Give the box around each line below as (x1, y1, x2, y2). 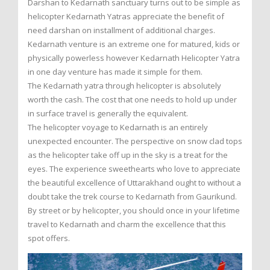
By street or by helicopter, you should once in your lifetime (28, 205, 240, 216)
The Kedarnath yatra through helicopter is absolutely (28, 80, 221, 92)
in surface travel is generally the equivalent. (28, 108, 188, 119)
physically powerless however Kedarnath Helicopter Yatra (28, 52, 240, 64)
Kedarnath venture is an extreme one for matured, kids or (28, 39, 240, 50)
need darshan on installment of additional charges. (28, 25, 215, 36)
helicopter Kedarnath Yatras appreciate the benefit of (28, 11, 224, 22)
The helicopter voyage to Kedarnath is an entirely (28, 122, 208, 133)
